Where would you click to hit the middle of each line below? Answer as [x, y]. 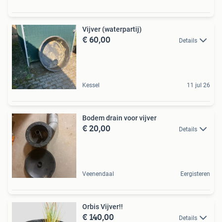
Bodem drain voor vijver [119, 118]
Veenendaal [98, 174]
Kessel [91, 85]
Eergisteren [195, 174]
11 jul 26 [198, 85]
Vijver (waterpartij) [112, 29]
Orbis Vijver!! [103, 207]
